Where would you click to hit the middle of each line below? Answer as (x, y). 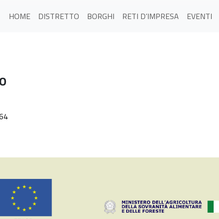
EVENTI (199, 16)
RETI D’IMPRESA (150, 16)
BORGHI (100, 16)
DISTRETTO (58, 16)
